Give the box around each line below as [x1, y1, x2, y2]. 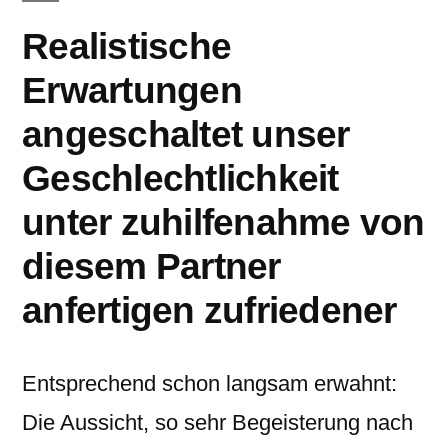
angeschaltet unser [22, 113, 350, 155]
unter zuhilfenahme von [22, 201, 425, 243]
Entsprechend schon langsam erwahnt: [22, 371, 397, 396]
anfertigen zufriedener [22, 289, 397, 331]
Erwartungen [22, 69, 242, 111]
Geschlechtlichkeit [22, 157, 339, 199]
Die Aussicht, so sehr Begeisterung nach [22, 410, 413, 435]
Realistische [22, 25, 232, 67]
